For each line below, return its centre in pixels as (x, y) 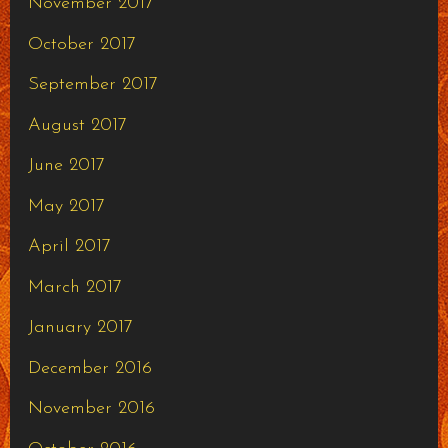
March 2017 (74, 287)
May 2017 (66, 206)
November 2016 (91, 409)
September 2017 (92, 85)
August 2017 (77, 125)
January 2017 (80, 328)
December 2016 (89, 368)
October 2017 (81, 44)
